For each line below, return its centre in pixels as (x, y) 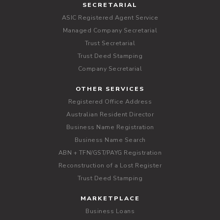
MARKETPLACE (110, 199)
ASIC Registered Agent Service (110, 18)
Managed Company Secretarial (110, 31)
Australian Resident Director (110, 115)
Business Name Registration (110, 127)
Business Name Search (110, 140)
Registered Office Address (110, 102)
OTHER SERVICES (110, 89)
